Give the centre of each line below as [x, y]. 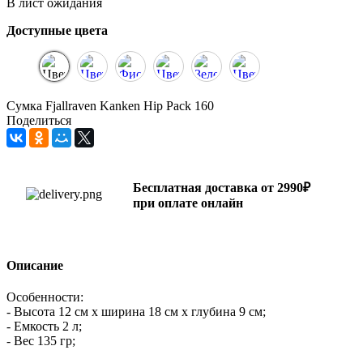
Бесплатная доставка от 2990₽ [222, 187]
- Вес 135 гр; [41, 341]
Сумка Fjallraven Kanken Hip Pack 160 [110, 105]
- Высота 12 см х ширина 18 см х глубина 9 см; [136, 312]
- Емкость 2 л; [44, 327]
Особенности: [45, 297]
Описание [35, 266]
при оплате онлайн [188, 203]
